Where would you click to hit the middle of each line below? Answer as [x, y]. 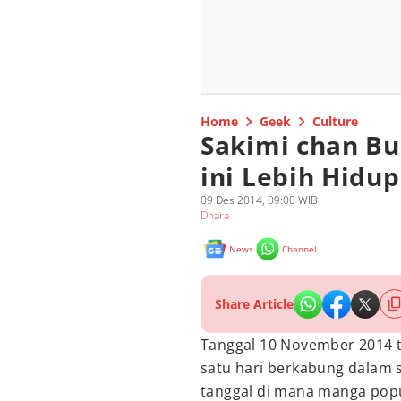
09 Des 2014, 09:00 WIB [259, 200]
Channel [299, 249]
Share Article [254, 304]
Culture [335, 121]
